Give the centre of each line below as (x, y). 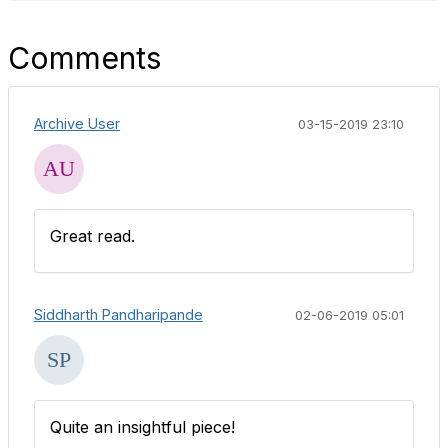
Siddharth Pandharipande (118, 314)
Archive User (77, 123)
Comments (84, 58)
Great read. (95, 236)
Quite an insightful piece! (142, 427)
